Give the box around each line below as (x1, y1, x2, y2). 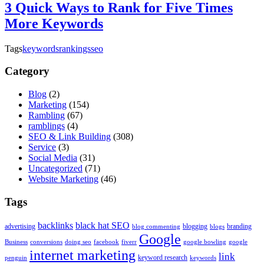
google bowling (183, 238, 226, 245)
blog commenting (132, 223, 180, 230)
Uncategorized (28, 163, 82, 174)
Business (5, 238, 28, 245)
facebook (94, 238, 119, 245)
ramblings (28, 121, 65, 131)
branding (227, 222, 252, 230)
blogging (183, 222, 207, 230)
